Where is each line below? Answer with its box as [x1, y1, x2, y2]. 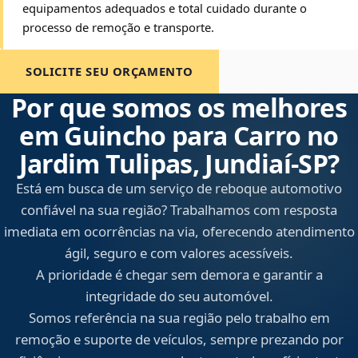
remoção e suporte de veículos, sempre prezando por [14, 330, 344, 349]
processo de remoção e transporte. [22, 19, 214, 36]
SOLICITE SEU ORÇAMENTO [26, 63, 194, 80]
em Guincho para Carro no [19, 118, 339, 153]
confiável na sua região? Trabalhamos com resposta [21, 201, 337, 220]
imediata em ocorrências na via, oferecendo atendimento [3, 222, 355, 241]
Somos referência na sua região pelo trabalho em [28, 308, 330, 328]
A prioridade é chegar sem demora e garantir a [35, 265, 323, 284]
